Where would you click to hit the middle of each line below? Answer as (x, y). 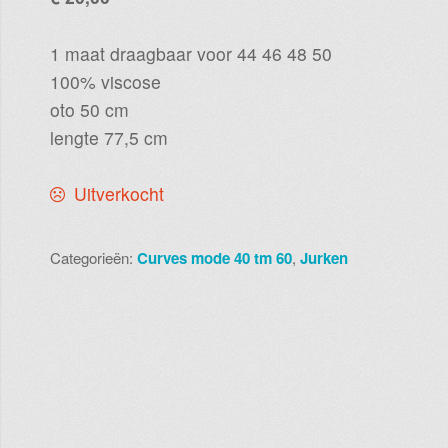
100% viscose (105, 81)
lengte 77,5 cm (108, 137)
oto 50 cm (89, 109)
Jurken (323, 257)
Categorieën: (93, 257)
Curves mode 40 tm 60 (214, 257)
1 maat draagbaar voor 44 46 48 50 (190, 53)
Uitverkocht (118, 194)
